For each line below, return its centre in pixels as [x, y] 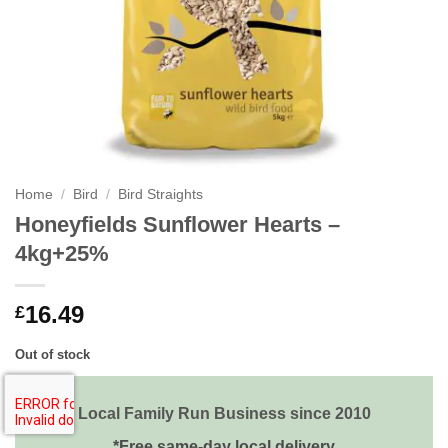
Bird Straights [161, 194]
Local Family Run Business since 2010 [224, 413]
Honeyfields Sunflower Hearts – [177, 224]
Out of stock [52, 354]
